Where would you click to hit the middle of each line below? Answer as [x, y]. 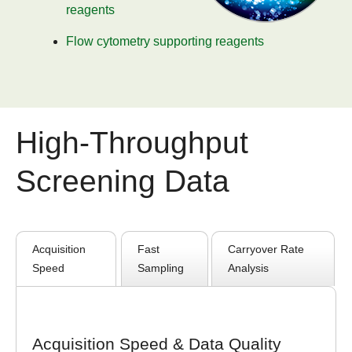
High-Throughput [132, 143]
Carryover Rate [266, 249]
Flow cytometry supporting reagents [165, 42]
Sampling [160, 268]
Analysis [248, 268]
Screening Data [123, 181]
